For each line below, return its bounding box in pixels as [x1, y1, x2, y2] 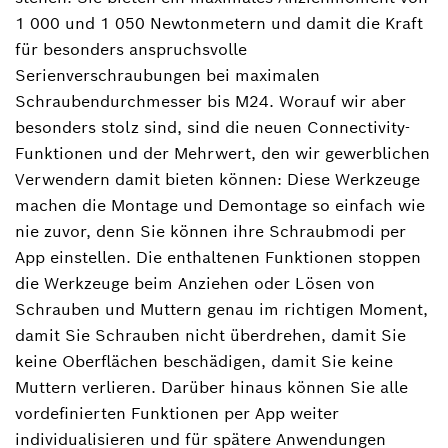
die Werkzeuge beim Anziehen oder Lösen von [15, 272, 375, 294]
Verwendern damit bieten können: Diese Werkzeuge [15, 168, 420, 190]
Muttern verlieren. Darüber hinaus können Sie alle [15, 376, 408, 398]
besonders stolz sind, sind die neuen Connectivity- [15, 116, 410, 138]
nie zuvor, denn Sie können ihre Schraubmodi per [15, 220, 406, 242]
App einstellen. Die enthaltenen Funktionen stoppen [15, 246, 421, 268]
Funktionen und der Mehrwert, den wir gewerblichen [15, 142, 430, 164]
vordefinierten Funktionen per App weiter [15, 402, 339, 424]
